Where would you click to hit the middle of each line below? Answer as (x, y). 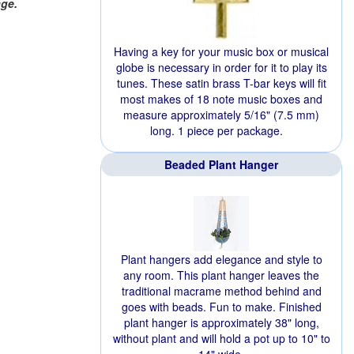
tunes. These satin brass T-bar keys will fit (221, 83)
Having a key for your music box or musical (221, 51)
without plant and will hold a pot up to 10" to (221, 338)
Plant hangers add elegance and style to (221, 259)
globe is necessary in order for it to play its (221, 67)
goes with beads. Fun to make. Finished (221, 307)
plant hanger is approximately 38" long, (221, 322)
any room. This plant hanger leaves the (221, 275)
